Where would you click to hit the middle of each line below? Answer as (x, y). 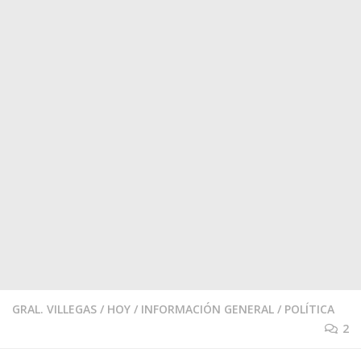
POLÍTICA (309, 309)
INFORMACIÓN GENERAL (207, 309)
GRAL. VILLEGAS (54, 309)
